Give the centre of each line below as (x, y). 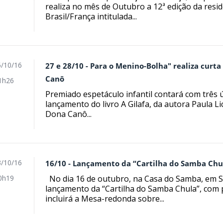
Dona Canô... (69, 114)
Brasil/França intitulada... (91, 17)
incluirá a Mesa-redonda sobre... (105, 198)
